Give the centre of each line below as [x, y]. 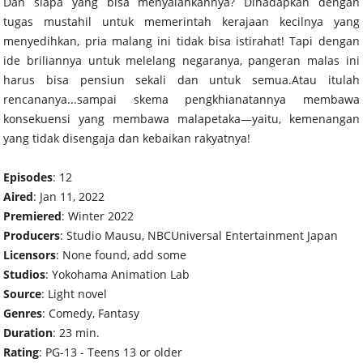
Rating [21, 352]
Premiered [33, 216]
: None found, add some [122, 254]
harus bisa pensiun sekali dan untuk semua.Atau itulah [181, 79]
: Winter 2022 [98, 216]
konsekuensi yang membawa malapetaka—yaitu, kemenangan [181, 118]
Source [23, 293]
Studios [25, 274]
